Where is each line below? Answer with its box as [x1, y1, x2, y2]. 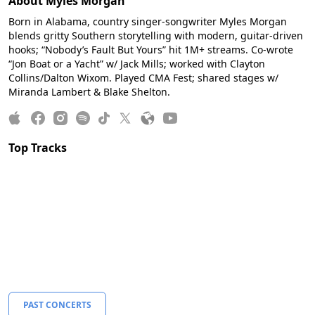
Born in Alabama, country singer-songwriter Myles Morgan [8, 15, 287, 28]
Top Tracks [8, 140, 67, 156]
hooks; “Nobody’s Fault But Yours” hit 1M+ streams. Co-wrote [8, 43, 293, 56]
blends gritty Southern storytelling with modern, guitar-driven [8, 29, 303, 42]
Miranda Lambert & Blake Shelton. [8, 85, 170, 98]
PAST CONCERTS [23, 299, 91, 311]
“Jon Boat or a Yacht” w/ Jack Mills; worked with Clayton [8, 57, 265, 70]
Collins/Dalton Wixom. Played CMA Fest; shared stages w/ [8, 71, 278, 84]
